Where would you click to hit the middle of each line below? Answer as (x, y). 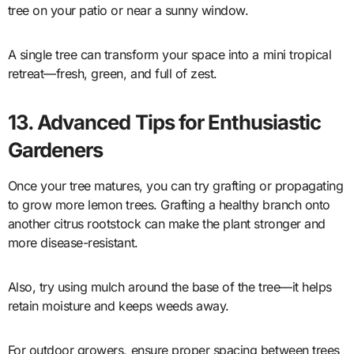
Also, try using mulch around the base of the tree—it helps (169, 287)
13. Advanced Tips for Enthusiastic (164, 122)
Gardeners (55, 150)
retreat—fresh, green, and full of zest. (112, 74)
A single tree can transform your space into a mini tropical (169, 55)
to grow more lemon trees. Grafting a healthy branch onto (169, 205)
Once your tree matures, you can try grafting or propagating (175, 186)
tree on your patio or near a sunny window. (128, 11)
